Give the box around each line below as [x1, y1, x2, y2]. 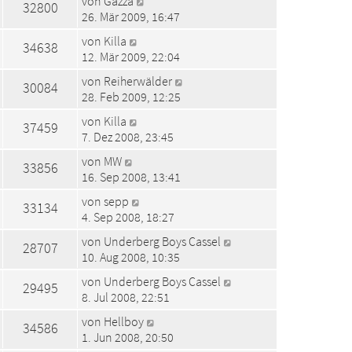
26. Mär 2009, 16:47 [82, 8, 180, 24]
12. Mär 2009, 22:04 [82, 48, 180, 64]
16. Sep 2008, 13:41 [82, 168, 181, 185]
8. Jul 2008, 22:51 [82, 288, 170, 305]
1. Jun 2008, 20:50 [82, 328, 174, 345]
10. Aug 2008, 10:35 [82, 248, 180, 265]
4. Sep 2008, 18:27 [82, 208, 174, 225]
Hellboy [104, 313, 144, 329]
